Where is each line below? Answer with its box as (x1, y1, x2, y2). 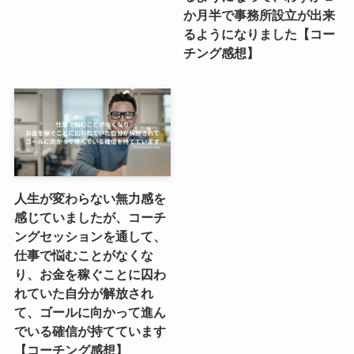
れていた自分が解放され (13, 286, 153, 301)
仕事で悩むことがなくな (13, 248, 153, 263)
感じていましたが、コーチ (13, 210, 166, 225)
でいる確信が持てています (13, 324, 166, 339)
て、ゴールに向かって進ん (13, 305, 166, 320)
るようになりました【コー (183, 27, 336, 42)
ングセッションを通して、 (13, 229, 166, 244)
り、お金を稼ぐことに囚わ (13, 267, 166, 282)
